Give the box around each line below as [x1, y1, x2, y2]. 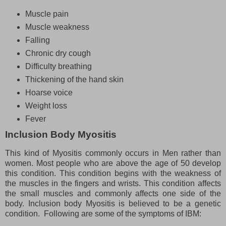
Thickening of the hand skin [25, 75, 124, 84]
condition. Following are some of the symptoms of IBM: [5, 209, 201, 218]
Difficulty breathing [25, 62, 92, 71]
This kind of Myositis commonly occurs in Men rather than [5, 149, 221, 158]
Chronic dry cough [25, 48, 91, 58]
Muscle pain [25, 10, 71, 19]
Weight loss [25, 101, 67, 110]
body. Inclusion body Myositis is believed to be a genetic [5, 199, 221, 208]
